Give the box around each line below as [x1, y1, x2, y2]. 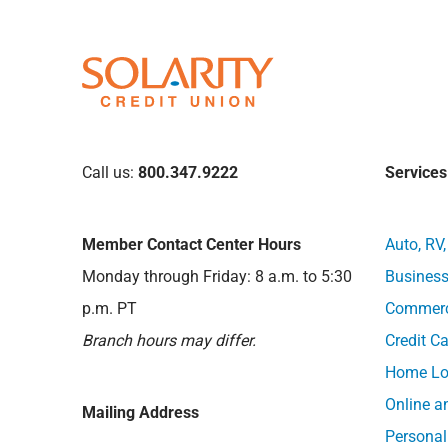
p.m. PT [82, 298, 138, 318]
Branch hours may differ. [82, 330, 257, 350]
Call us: [82, 162, 139, 182]
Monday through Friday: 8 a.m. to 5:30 [82, 266, 353, 286]
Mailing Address [82, 402, 200, 422]
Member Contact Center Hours [82, 234, 302, 254]
